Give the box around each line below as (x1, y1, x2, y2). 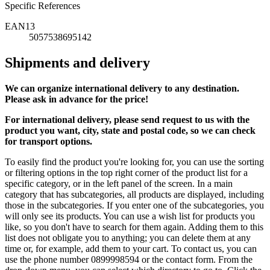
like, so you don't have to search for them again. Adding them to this (5, 222, 263, 233)
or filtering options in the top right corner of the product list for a (5, 168, 248, 178)
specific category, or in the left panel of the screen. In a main (5, 178, 233, 189)
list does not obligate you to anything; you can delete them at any (5, 233, 251, 243)
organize (37, 83, 72, 94)
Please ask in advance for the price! (5, 94, 148, 105)
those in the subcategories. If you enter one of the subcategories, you (5, 200, 264, 211)
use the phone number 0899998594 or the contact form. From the (5, 254, 253, 265)
